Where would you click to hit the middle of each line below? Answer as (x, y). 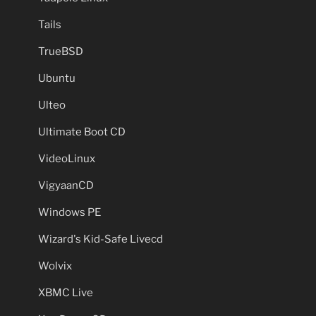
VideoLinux (67, 158)
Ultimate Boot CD (82, 132)
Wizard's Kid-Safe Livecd (101, 239)
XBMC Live (66, 292)
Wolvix (55, 266)
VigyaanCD (66, 185)
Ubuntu (57, 78)
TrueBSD (61, 51)
